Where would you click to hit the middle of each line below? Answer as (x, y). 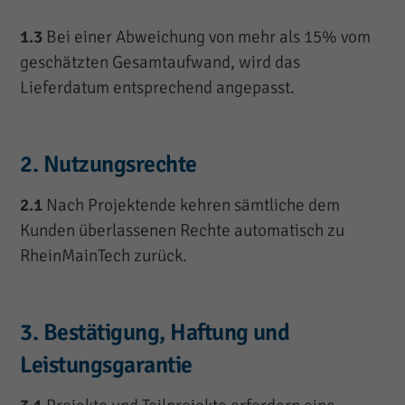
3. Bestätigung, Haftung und (155, 333)
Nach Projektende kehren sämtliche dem (192, 206)
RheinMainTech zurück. (104, 256)
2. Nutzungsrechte (108, 165)
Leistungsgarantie (106, 366)
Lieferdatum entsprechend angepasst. (158, 88)
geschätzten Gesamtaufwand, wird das (160, 63)
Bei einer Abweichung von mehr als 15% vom (207, 38)
